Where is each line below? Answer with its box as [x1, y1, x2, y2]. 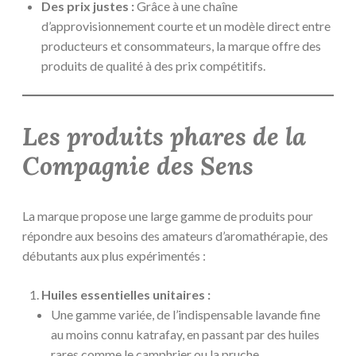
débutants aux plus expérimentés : [22, 247, 206, 263]
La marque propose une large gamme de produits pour [22, 207, 313, 223]
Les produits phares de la [22, 120, 306, 153]
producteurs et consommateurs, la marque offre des [41, 38, 321, 54]
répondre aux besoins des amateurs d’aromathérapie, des [22, 227, 328, 243]
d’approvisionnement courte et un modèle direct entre [41, 18, 331, 34]
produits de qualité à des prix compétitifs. [41, 58, 265, 74]
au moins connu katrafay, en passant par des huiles [51, 326, 319, 342]
